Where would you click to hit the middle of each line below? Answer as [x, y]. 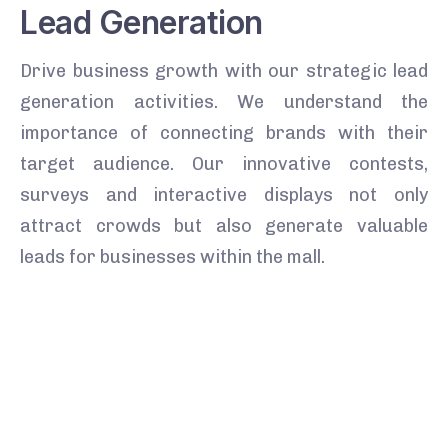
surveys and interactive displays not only [224, 194]
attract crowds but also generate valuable [224, 225]
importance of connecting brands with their [224, 132]
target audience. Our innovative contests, [224, 163]
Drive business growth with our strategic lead [224, 70]
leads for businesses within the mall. [172, 256]
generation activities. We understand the [224, 101]
